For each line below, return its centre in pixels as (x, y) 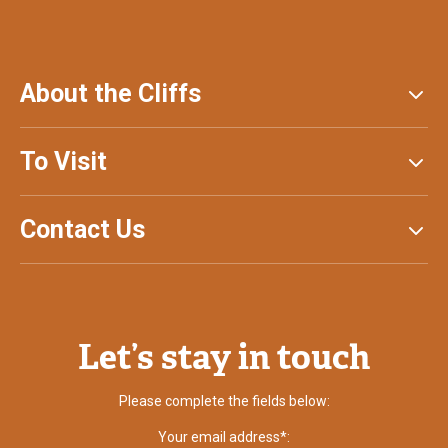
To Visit (63, 161)
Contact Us (82, 229)
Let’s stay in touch (224, 357)
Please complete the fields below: (224, 401)
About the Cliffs (110, 93)
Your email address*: (224, 437)
